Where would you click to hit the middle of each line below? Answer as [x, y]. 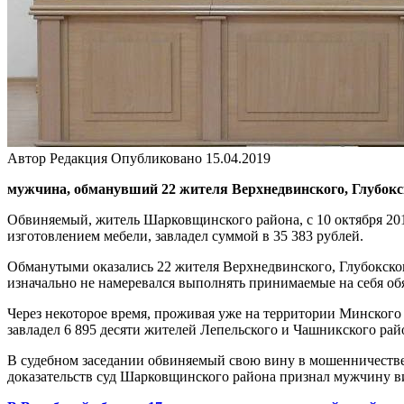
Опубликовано [156, 158]
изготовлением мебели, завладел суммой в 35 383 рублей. [185, 235]
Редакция [78, 158]
